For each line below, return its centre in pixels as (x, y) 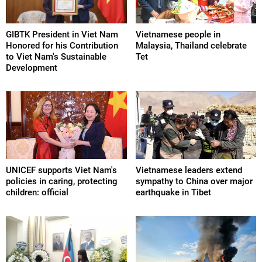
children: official (37, 193)
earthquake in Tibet (173, 193)
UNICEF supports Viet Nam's (61, 170)
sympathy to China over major (194, 182)
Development (32, 68)
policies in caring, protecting (62, 182)
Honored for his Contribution (62, 46)
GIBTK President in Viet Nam (62, 35)
